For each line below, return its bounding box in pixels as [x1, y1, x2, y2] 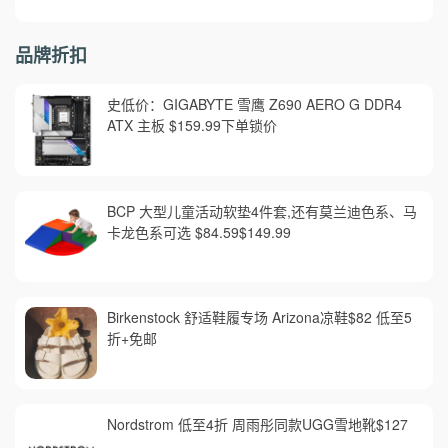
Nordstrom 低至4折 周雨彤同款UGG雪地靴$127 [106, 414, 408, 435]
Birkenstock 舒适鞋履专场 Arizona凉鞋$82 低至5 [106, 307, 412, 328]
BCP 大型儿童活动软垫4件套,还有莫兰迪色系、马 [106, 200, 417, 221]
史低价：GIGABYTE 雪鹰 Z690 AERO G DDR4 [106, 94, 402, 115]
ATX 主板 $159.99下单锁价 [106, 115, 277, 136]
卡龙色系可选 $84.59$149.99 [106, 221, 291, 242]
